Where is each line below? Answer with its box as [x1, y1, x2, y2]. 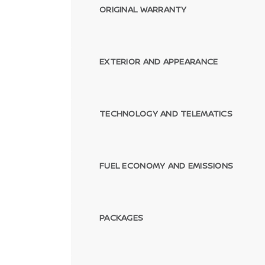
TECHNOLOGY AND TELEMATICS [99, 108, 232, 119]
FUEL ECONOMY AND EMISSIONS [99, 160, 234, 171]
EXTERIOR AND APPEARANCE [99, 56, 218, 67]
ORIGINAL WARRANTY [99, 4, 187, 15]
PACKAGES [99, 212, 144, 223]
